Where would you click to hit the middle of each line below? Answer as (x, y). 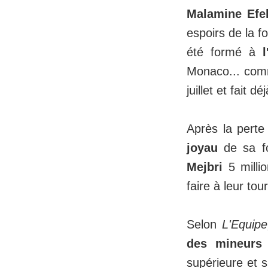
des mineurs (224, 244)
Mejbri (205, 167)
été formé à (225, 52)
